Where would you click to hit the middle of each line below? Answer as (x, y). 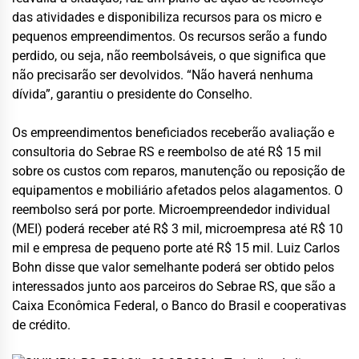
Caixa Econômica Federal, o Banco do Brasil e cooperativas (179, 305)
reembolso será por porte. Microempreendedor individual (171, 209)
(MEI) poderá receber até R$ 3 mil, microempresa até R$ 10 (177, 228)
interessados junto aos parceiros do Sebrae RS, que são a (174, 286)
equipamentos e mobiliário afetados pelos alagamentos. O (177, 190)
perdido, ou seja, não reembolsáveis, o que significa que (169, 55)
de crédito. (41, 325)
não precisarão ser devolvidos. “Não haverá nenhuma (163, 75)
